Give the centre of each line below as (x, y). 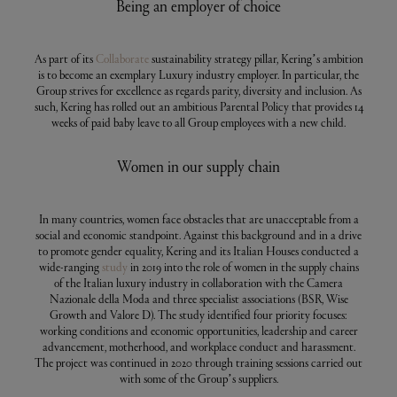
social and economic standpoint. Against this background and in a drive (198, 235)
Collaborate (123, 59)
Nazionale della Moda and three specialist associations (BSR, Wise (198, 299)
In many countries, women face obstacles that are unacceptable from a (198, 219)
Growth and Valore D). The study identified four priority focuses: (198, 315)
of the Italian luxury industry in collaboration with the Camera (198, 283)
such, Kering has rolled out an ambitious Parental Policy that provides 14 (198, 107)
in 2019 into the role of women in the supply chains (244, 267)
